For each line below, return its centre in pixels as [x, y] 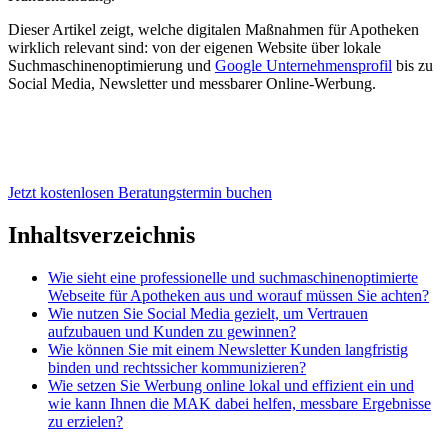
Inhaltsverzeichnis [101, 234]
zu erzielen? [85, 421]
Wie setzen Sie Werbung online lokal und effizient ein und [231, 385]
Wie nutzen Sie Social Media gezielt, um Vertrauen [208, 313]
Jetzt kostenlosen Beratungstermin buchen [140, 192]
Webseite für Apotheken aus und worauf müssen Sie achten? [238, 295]
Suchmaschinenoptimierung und [111, 65]
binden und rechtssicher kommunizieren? [177, 367]
